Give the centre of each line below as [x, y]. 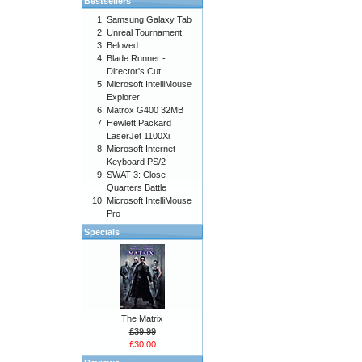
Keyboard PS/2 [136, 162]
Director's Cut [134, 71]
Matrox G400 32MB [145, 110]
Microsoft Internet [141, 149]
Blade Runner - [136, 58]
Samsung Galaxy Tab [149, 19]
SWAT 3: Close [136, 175]
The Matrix [142, 318]
